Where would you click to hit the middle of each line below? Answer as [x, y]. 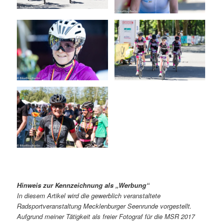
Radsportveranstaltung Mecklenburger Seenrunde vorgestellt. [105, 206]
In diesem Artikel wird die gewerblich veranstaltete [89, 195]
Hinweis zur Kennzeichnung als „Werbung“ [83, 185]
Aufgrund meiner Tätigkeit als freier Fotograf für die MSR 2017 [106, 216]
